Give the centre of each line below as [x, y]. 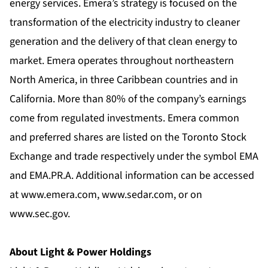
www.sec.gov [39, 214]
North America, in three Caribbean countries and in [124, 80]
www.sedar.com [138, 195]
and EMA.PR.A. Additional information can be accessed [132, 176]
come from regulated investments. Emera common [124, 118]
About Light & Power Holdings [80, 252]
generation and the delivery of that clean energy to [124, 42]
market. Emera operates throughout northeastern [122, 61]
